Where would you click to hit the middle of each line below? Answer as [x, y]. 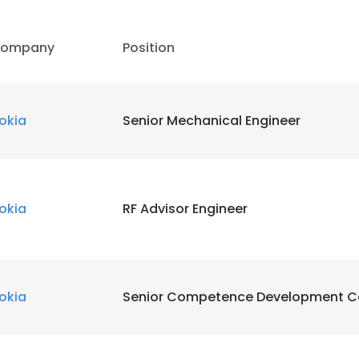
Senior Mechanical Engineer [212, 121]
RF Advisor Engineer [185, 209]
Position [149, 48]
